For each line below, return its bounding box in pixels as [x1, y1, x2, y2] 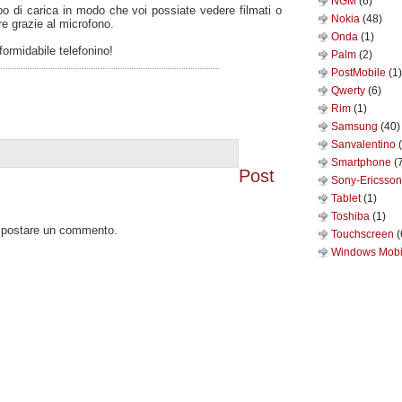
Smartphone [331, 156, 394, 169]
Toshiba [331, 210, 372, 223]
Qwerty [331, 84, 368, 97]
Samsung [331, 120, 380, 133]
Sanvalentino [331, 138, 398, 151]
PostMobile [331, 66, 389, 79]
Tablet [331, 192, 363, 205]
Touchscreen [331, 228, 397, 240]
